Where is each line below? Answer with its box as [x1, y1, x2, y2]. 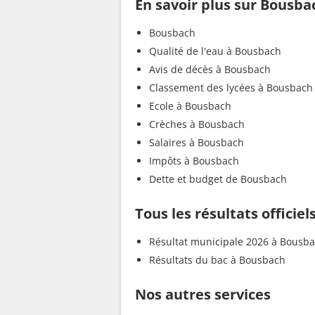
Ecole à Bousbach [149, 99, 231, 113]
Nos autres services [135, 285, 271, 304]
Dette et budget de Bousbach [149, 172, 287, 186]
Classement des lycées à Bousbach [149, 81, 313, 95]
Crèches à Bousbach [149, 117, 245, 131]
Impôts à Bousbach [149, 154, 239, 168]
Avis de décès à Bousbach [149, 63, 271, 77]
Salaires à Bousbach [149, 136, 244, 150]
